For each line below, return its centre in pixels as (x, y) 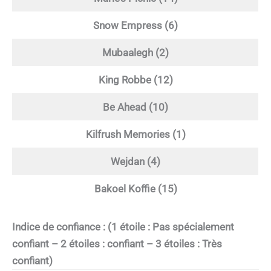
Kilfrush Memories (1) (135, 135)
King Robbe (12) (135, 80)
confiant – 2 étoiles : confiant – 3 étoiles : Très (117, 243)
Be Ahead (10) (135, 107)
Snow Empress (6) (135, 26)
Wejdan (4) (135, 162)
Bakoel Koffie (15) (135, 189)
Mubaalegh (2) (135, 53)
